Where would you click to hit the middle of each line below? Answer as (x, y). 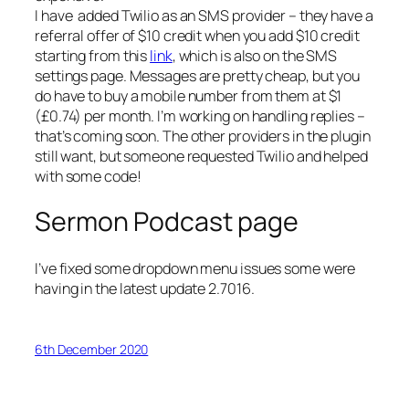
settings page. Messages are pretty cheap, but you (198, 75)
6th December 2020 (92, 350)
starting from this (93, 55)
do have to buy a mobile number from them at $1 (189, 95)
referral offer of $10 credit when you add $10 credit (197, 35)
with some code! (88, 176)
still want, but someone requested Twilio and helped (201, 156)
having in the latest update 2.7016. (145, 289)
